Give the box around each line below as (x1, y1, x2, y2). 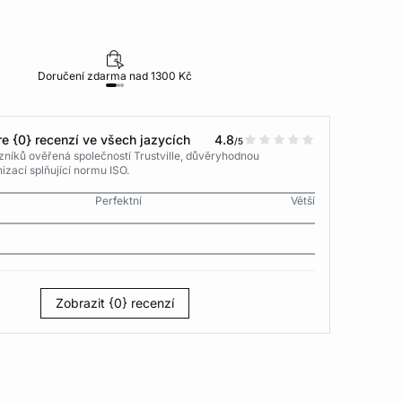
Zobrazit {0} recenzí (56, 295, 175, 310)
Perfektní (94, 194, 142, 207)
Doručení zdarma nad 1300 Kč (38, 69, 193, 83)
